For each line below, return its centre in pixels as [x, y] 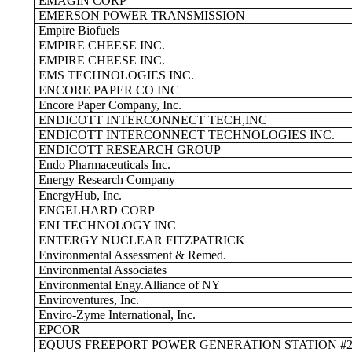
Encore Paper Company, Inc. [108, 105]
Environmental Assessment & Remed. [131, 255]
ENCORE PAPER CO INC [107, 90]
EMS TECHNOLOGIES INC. [115, 75]
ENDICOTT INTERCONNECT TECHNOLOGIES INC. [185, 135]
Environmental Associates [101, 270]
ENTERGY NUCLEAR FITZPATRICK [140, 240]
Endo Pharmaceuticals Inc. [103, 165]
